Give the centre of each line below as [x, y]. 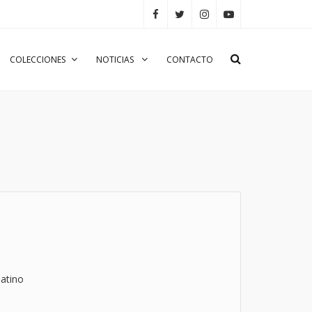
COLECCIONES [38, 60]
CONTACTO [190, 60]
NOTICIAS [116, 60]
